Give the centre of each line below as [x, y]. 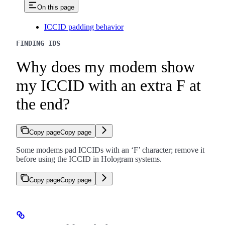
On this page [56, 8]
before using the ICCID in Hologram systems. [89, 159]
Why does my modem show [105, 67]
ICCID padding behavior [84, 27]
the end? [43, 104]
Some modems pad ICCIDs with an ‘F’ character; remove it [110, 150]
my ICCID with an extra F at [108, 85]
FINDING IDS [38, 43]
